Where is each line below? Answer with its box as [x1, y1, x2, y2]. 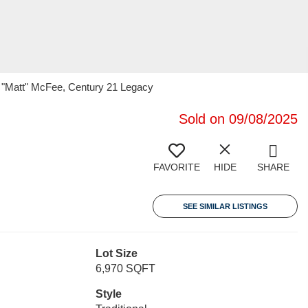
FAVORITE [153, 162, 200, 173]
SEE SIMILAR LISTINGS [183, 202, 267, 210]
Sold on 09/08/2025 [179, 111, 298, 126]
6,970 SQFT [95, 263, 155, 274]
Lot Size [95, 247, 137, 259]
